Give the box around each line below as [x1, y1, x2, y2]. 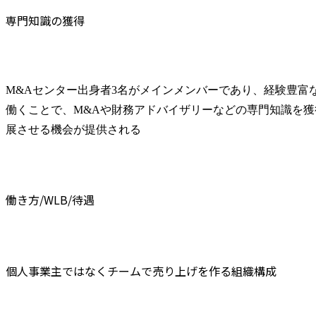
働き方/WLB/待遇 [6, 191, 95, 209]
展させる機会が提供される [6, 123, 141, 136]
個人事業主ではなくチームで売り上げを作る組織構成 [6, 262, 276, 280]
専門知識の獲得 [6, 11, 85, 29]
